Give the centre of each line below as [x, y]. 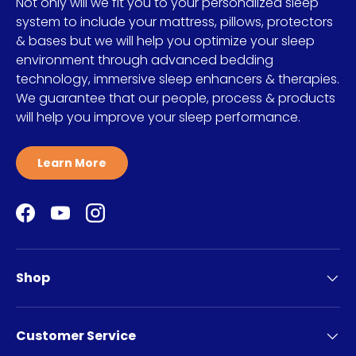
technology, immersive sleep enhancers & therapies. [178, 79]
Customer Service [76, 336]
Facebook [55, 221]
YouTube [87, 221]
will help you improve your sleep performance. [158, 118]
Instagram [126, 221]
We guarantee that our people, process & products [176, 99]
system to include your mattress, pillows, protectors [174, 22]
